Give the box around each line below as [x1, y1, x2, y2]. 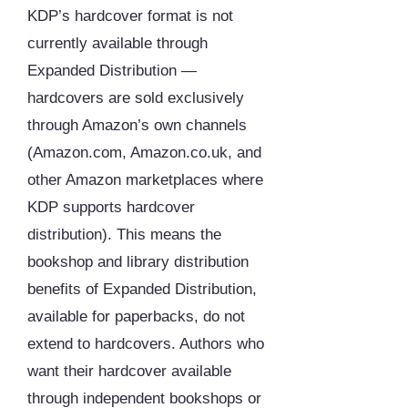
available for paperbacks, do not [27, 308, 245, 326]
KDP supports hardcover [27, 199, 195, 217]
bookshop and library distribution [27, 253, 249, 271]
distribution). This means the [27, 226, 221, 244]
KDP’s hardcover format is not [27, 7, 233, 25]
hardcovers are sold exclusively [27, 89, 244, 107]
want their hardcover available [27, 362, 231, 381]
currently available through [27, 35, 208, 53]
